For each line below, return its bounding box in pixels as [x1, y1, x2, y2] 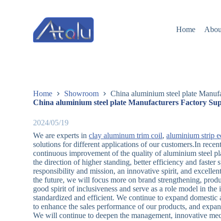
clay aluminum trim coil [89, 131, 163, 140]
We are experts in [33, 131, 89, 140]
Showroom [64, 89, 99, 98]
